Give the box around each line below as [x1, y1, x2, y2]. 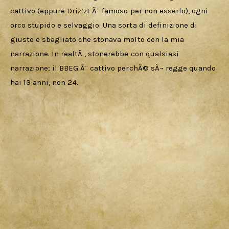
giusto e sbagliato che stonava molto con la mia [10, 34, 186, 44]
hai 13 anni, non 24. [10, 77, 79, 87]
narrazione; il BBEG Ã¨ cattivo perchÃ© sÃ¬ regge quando [10, 63, 218, 73]
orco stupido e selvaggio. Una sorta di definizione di [10, 20, 199, 30]
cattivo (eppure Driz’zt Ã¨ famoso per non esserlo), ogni [10, 6, 210, 15]
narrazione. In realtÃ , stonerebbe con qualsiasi [10, 49, 181, 58]
